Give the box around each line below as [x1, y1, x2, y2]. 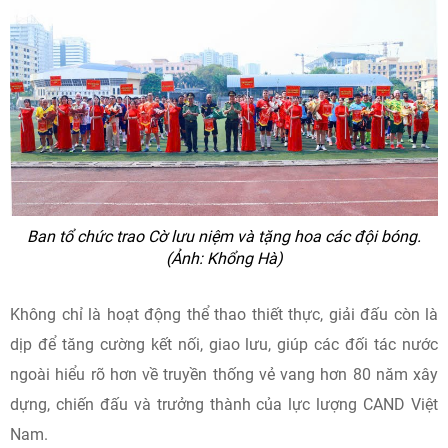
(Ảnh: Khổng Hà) [165, 249, 283, 268]
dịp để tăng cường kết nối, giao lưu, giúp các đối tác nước [10, 335, 438, 354]
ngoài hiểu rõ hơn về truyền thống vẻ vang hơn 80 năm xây [10, 365, 438, 384]
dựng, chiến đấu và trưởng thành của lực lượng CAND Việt [10, 395, 438, 414]
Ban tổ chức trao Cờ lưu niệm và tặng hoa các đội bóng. [27, 227, 421, 246]
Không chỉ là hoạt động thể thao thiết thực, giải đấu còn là [10, 305, 438, 324]
